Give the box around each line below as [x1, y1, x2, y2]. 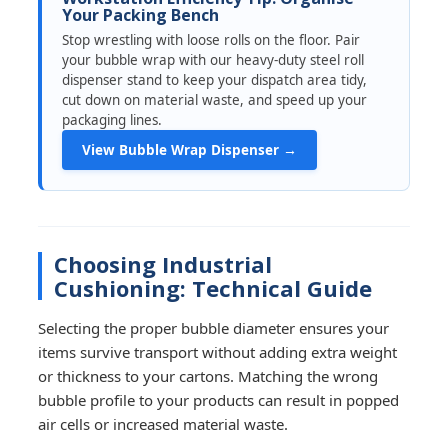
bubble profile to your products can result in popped [38, 389, 400, 410]
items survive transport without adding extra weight [38, 341, 398, 362]
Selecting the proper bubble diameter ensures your [38, 317, 390, 338]
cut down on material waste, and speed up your [62, 90, 368, 109]
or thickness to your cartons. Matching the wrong [38, 365, 379, 386]
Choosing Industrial [54, 248, 273, 279]
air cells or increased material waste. [38, 413, 289, 434]
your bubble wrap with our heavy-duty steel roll [62, 50, 365, 69]
